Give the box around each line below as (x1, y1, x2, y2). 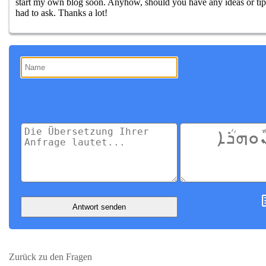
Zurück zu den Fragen (9, 252, 92, 262)
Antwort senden (72, 202, 126, 211)
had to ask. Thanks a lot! (15, 8, 107, 18)
